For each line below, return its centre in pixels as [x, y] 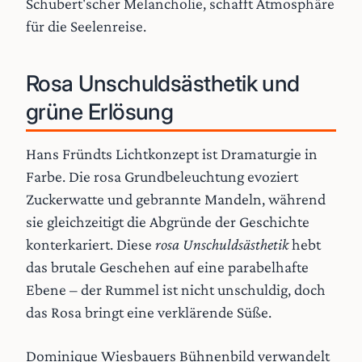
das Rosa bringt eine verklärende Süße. [149, 311]
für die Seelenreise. [86, 25]
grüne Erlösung [100, 112]
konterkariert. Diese [90, 244]
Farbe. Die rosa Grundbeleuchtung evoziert [162, 176]
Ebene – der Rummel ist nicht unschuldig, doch [176, 289]
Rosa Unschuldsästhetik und [163, 83]
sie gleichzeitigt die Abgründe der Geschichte [168, 221]
